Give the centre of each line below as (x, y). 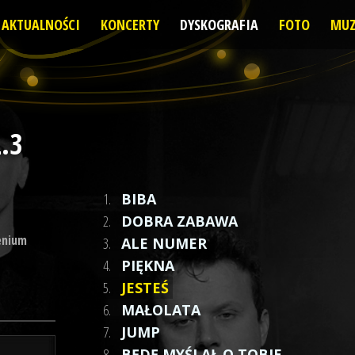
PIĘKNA (148, 265)
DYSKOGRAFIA (219, 25)
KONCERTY (130, 25)
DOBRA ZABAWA (180, 221)
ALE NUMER (164, 243)
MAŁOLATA (161, 310)
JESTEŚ (145, 288)
